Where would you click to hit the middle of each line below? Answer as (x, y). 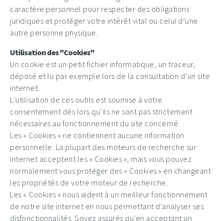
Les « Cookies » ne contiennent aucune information (97, 135)
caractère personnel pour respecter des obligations (100, 9)
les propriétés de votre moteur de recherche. (89, 183)
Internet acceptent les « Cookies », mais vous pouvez (101, 159)
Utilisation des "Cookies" (52, 52)
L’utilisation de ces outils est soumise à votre (86, 100)
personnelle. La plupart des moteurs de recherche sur (103, 147)
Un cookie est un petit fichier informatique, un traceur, (103, 64)
